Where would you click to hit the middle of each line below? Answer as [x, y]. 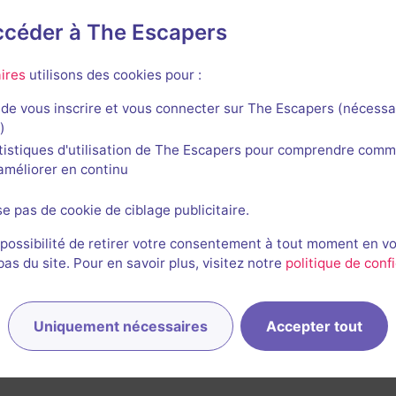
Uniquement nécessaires [121, 327]
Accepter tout [314, 327]
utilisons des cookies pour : [114, 74]
